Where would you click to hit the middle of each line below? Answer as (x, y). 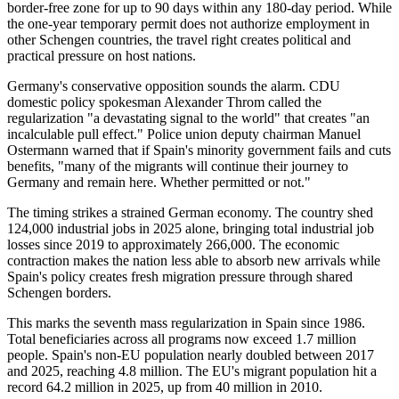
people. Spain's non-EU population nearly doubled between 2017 (191, 354)
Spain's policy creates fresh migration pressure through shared (180, 276)
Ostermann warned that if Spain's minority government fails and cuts (199, 150)
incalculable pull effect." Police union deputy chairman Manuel (184, 134)
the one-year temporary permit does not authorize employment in (188, 23)
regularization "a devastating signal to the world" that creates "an (188, 118)
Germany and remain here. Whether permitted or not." (159, 182)
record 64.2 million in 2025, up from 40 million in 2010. (165, 387)
